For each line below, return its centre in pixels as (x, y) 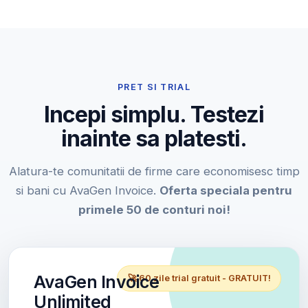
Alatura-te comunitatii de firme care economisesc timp (154, 171)
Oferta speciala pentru (226, 190)
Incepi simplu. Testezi (154, 114)
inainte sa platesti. (154, 138)
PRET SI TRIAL (154, 87)
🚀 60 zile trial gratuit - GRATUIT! (199, 278)
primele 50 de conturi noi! (154, 209)
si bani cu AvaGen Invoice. (88, 190)
